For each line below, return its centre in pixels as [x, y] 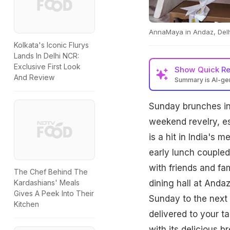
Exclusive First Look [47, 67]
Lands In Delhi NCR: [46, 56]
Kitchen [26, 204]
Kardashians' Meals [47, 183]
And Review [34, 78]
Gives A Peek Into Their [54, 194]
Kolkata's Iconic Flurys [51, 45]
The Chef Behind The [51, 172]
